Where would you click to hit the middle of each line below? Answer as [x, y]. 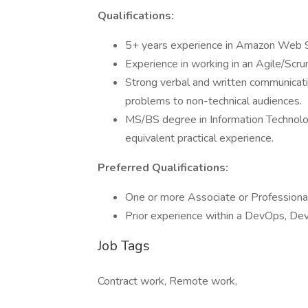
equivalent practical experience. [199, 138]
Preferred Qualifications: [163, 168]
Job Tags [124, 246]
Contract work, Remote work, [167, 281]
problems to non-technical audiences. [213, 101]
